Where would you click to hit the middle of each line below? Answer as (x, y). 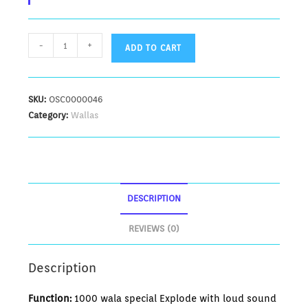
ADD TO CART (154, 48)
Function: (50, 299)
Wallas (85, 115)
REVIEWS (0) (154, 229)
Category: (50, 115)
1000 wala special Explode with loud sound (174, 299)
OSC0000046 (76, 100)
